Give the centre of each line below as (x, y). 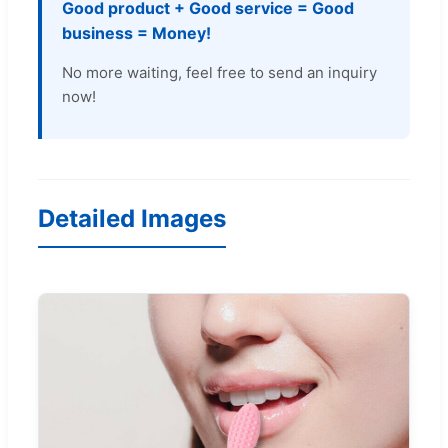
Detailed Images (132, 218)
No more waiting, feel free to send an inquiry (219, 72)
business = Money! (136, 32)
